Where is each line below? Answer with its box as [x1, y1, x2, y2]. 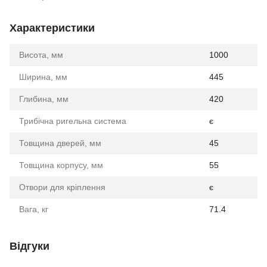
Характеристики [10, 21, 95, 34]
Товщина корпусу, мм [19, 160, 103, 170]
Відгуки [10, 240, 49, 252]
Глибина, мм [19, 94, 69, 104]
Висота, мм [19, 49, 63, 60]
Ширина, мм [19, 72, 67, 82]
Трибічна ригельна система [19, 116, 126, 126]
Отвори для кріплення [19, 182, 105, 192]
